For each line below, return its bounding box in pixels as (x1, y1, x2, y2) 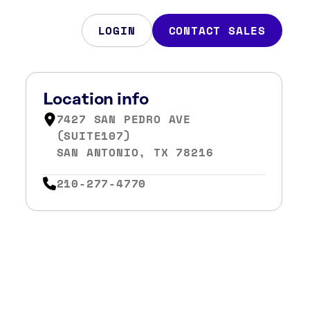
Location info (42, 91, 149, 109)
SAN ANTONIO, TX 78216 (56, 144, 214, 161)
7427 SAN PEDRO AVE (56, 111, 191, 127)
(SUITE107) (56, 127, 131, 144)
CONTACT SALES (168, 22, 266, 39)
